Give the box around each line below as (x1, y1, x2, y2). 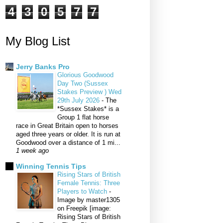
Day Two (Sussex (57, 80, 108, 88)
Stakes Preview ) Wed (57, 88, 121, 96)
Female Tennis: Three (57, 179, 120, 187)
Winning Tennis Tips (16, 162, 86, 171)
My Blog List (5, 34, 70, 48)
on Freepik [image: (57, 205, 111, 213)
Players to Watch (57, 188, 109, 196)
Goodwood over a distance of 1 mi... (16, 139, 120, 147)
